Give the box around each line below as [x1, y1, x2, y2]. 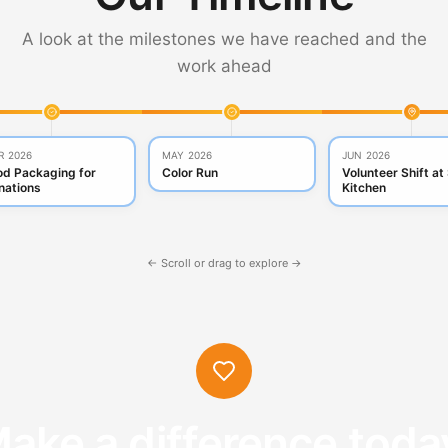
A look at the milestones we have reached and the [21, 29, 427, 50]
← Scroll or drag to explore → [146, 256, 302, 271]
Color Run [161, 165, 218, 181]
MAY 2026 [161, 149, 213, 162]
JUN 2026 [341, 149, 391, 162]
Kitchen [341, 180, 386, 196]
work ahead [176, 56, 272, 77]
